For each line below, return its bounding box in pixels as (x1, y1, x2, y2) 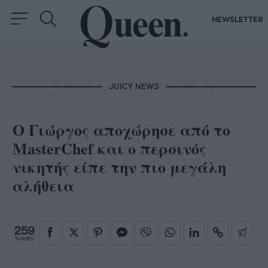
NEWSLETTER (212, 16, 263, 24)
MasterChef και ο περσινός (13, 137, 206, 160)
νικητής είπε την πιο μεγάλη (13, 156, 226, 179)
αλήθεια (13, 174, 74, 197)
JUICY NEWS (109, 83, 159, 90)
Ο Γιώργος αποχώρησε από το (13, 118, 230, 142)
